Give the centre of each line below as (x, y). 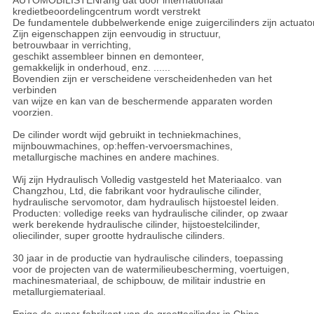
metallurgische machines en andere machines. (117, 157)
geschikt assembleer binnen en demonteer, (108, 56)
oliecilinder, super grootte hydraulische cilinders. (118, 236)
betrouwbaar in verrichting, (71, 45)
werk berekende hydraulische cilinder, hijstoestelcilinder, (136, 225)
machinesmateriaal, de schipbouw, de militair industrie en (139, 281)
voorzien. (33, 112)
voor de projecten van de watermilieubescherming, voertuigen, (151, 269)
